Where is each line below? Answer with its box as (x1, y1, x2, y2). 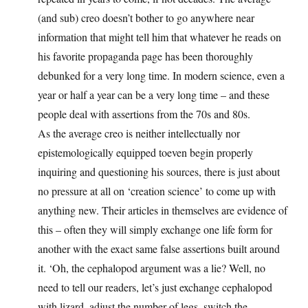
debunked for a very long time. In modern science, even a (38, 68, 285, 83)
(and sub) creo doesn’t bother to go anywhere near (38, 10, 254, 25)
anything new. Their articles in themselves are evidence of (38, 203, 287, 218)
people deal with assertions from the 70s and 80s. (38, 107, 250, 122)
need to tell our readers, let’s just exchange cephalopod (38, 280, 272, 295)
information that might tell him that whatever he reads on (38, 30, 281, 45)
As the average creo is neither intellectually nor (38, 126, 240, 141)
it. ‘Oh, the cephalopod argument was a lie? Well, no (38, 261, 265, 276)
